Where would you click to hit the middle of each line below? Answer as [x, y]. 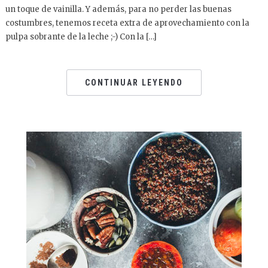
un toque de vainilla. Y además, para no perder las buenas [118, 9]
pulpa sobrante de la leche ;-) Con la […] [81, 37]
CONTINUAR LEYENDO [134, 83]
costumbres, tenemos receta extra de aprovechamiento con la [127, 23]
